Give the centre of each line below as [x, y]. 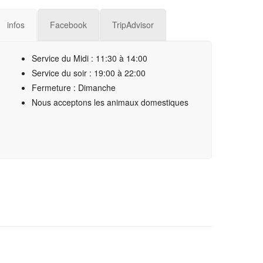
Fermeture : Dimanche [74, 87]
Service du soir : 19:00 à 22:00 [89, 73]
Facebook [68, 25]
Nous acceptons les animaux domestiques [110, 102]
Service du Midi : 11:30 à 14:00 [90, 58]
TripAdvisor [133, 25]
